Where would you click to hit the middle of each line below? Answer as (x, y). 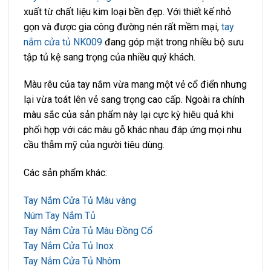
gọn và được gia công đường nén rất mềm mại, (122, 27)
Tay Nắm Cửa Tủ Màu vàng (80, 201)
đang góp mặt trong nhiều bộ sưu (173, 42)
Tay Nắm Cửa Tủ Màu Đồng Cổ (88, 231)
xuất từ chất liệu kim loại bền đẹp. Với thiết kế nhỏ (127, 11)
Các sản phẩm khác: (65, 173)
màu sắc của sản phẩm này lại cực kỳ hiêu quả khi (129, 115)
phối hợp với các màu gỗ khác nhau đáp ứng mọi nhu (132, 130)
